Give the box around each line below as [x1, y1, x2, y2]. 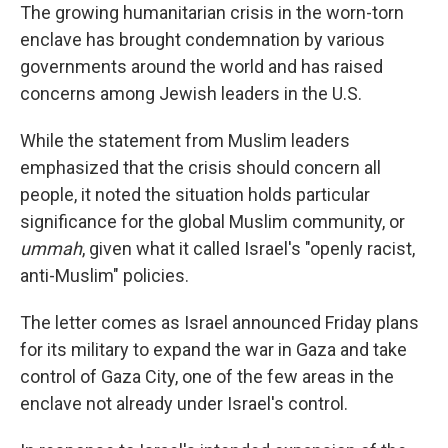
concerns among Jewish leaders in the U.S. [20, 83, 362, 104]
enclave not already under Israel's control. [20, 393, 348, 414]
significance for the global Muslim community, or [20, 211, 405, 232]
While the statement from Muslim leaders [20, 130, 350, 151]
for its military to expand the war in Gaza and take [20, 339, 407, 360]
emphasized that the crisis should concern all [20, 157, 381, 178]
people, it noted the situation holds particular [20, 184, 370, 205]
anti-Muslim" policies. [20, 265, 189, 286]
